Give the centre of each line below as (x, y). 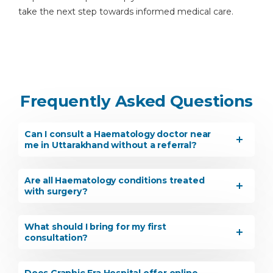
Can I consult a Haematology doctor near (118, 134)
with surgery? (56, 191)
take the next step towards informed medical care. (126, 12)
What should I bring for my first (95, 227)
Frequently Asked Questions (136, 101)
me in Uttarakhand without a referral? (111, 145)
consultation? (56, 238)
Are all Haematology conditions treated (115, 180)
